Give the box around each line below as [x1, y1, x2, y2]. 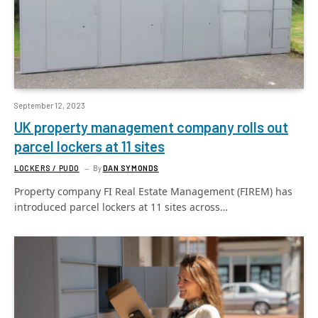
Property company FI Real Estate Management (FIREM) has [14, 184, 292, 198]
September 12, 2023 [14, 100, 85, 110]
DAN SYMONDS [102, 163, 159, 172]
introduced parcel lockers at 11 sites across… [14, 199, 228, 214]
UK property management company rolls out [14, 118, 288, 136]
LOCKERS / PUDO [14, 163, 79, 172]
